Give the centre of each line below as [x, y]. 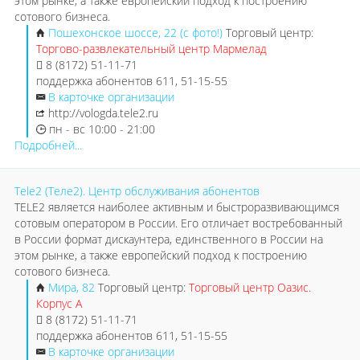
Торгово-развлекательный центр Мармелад [151, 49]
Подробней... [48, 145]
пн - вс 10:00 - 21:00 [100, 129]
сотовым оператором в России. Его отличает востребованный [178, 223]
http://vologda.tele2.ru [103, 113]
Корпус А [59, 303]
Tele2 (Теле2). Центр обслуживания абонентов [137, 191]
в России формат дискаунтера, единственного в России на [169, 239]
